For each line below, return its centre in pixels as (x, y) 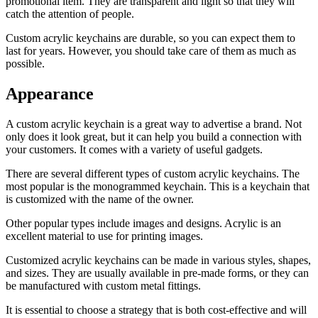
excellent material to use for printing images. (104, 236)
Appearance (50, 94)
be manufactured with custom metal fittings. (103, 285)
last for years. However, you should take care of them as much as (151, 51)
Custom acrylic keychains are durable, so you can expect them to (150, 38)
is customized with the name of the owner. (100, 199)
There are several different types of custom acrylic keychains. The (153, 173)
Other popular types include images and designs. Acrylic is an (143, 223)
